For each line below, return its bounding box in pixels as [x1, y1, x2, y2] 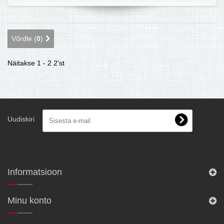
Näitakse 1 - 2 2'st [7, 59, 64, 67]
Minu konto [7, 195, 51, 205]
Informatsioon [7, 167, 62, 177]
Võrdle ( [11, 34, 36, 42]
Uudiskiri [7, 115, 34, 123]
